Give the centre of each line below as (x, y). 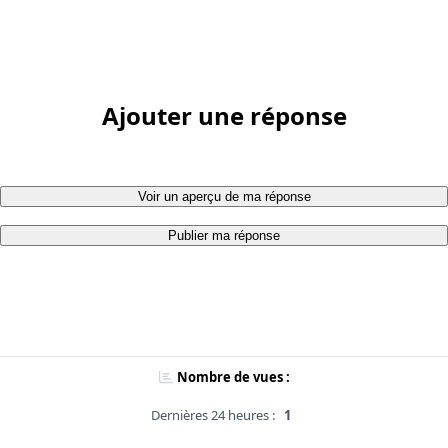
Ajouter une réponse (224, 116)
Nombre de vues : (233, 377)
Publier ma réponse (224, 236)
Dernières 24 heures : (213, 415)
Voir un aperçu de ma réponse (224, 197)
